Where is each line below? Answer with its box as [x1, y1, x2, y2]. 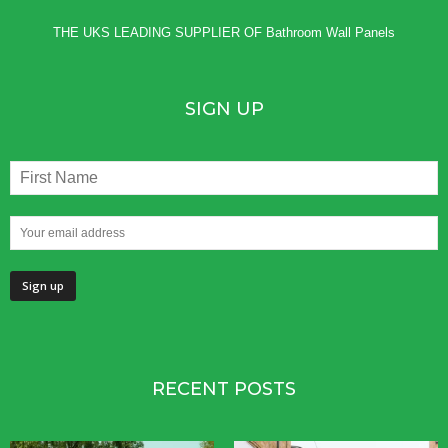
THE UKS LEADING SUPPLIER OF [53, 25, 266, 41]
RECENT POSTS [152, 378, 296, 401]
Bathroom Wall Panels [266, 25, 395, 41]
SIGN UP [184, 98, 264, 121]
